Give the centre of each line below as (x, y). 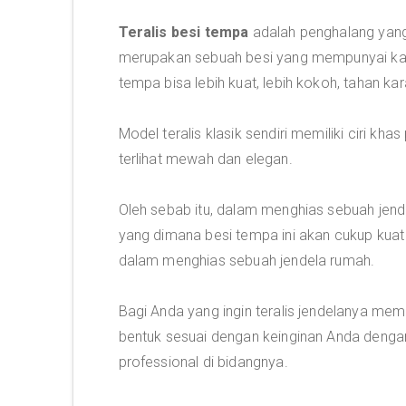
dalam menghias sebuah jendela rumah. (246, 261)
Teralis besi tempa (184, 32)
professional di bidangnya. (203, 362)
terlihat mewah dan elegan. (205, 159)
